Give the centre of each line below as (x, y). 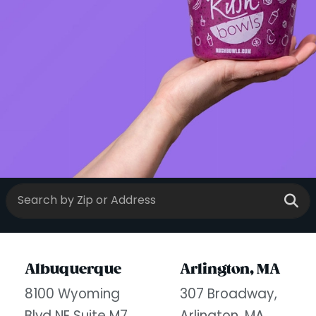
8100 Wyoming (72, 295)
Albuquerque (73, 269)
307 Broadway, (229, 295)
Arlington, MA (230, 269)
